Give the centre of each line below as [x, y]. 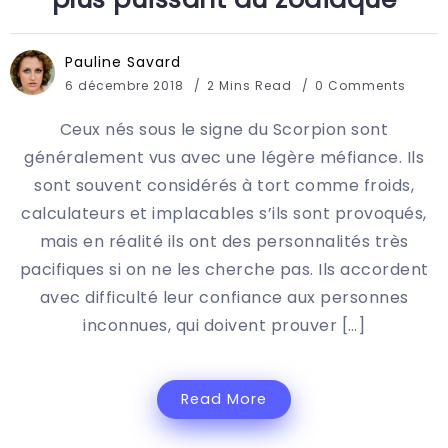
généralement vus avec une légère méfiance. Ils [224, 157]
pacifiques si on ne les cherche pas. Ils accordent [224, 269]
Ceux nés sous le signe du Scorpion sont [224, 129]
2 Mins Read [251, 85]
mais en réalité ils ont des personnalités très [224, 241]
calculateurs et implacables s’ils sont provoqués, [224, 213]
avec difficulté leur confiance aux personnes [224, 297]
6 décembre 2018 [124, 85]
